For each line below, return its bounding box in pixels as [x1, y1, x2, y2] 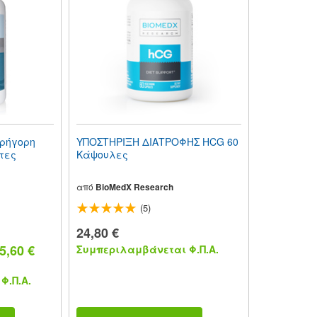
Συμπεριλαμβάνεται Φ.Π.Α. [76, 242, 219, 256]
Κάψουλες [76, 147, 128, 161]
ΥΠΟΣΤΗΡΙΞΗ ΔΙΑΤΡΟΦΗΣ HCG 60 [76, 134, 238, 149]
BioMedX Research [95, 180, 173, 193]
